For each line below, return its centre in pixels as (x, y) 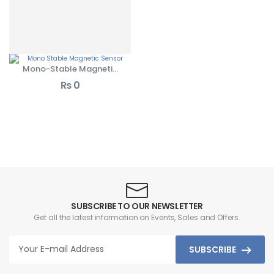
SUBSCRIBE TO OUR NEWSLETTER (137, 206)
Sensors (70, 80)
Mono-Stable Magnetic (70, 69)
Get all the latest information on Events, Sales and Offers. (137, 217)
